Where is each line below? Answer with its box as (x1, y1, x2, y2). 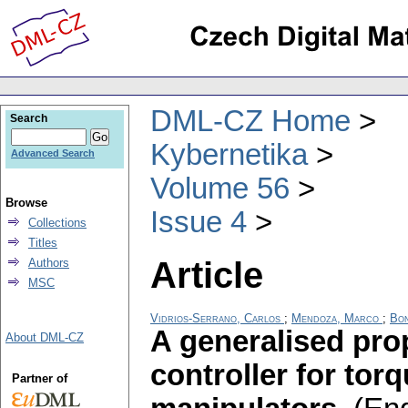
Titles (28, 236, 57, 250)
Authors (28, 256, 69, 270)
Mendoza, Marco (291, 311, 379, 326)
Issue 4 (150, 205, 247, 239)
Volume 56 (150, 171, 290, 205)
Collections (28, 216, 87, 229)
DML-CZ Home (150, 104, 351, 138)
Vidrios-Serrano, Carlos (150, 311, 280, 326)
